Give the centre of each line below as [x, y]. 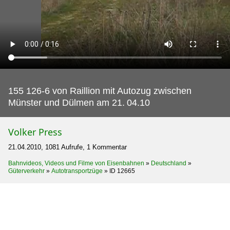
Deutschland [169, 163]
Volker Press [35, 132]
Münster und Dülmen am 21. [66, 103]
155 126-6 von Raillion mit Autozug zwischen [100, 91]
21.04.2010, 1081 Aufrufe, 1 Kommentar [68, 147]
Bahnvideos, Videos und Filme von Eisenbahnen [76, 163]
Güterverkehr [26, 171]
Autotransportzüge [77, 171]
